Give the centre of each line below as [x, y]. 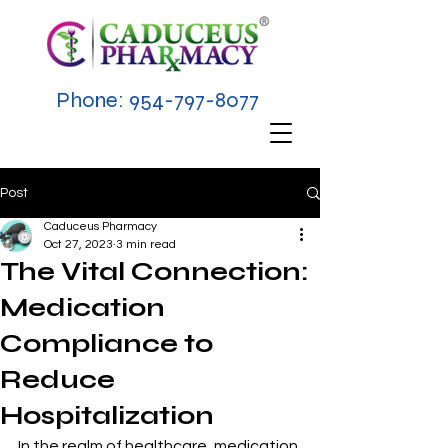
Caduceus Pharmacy [100, 226]
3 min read [146, 244]
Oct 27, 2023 [78, 244]
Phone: [92, 100]
